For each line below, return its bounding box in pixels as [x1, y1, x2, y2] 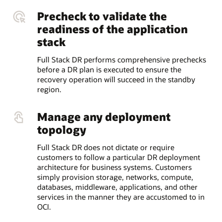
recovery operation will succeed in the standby [37, 74, 195, 84]
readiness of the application [37, 21, 188, 37]
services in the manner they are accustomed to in [37, 191, 205, 202]
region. [37, 84, 61, 94]
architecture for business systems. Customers [37, 162, 192, 172]
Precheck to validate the [37, 8, 167, 24]
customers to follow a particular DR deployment [37, 152, 200, 162]
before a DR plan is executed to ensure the [37, 64, 181, 74]
